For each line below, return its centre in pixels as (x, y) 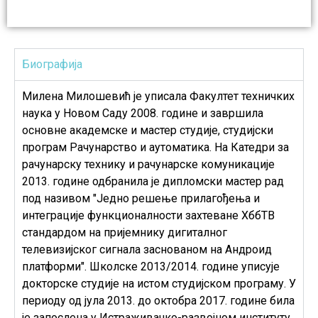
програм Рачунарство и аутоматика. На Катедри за (155, 147)
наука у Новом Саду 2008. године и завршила (143, 113)
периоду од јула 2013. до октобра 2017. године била (158, 300)
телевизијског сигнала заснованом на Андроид (147, 249)
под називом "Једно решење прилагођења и (141, 198)
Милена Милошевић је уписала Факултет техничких (158, 96)
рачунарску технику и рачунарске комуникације (148, 164)
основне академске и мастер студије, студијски (148, 130)
